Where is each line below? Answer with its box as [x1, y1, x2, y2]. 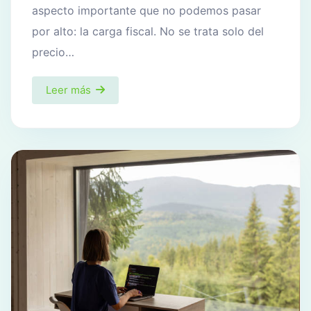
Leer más [46, 83, 91, 97]
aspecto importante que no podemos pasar [32, 3, 261, 18]
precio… [32, 45, 74, 60]
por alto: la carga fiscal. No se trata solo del [32, 24, 264, 39]
